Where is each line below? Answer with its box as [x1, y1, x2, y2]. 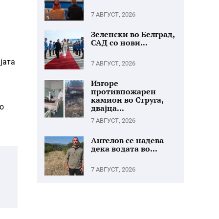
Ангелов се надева [91, 135, 164, 146]
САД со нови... [91, 37, 148, 48]
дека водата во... [91, 143, 157, 154]
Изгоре [91, 78, 118, 88]
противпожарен [91, 86, 156, 97]
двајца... [91, 103, 124, 113]
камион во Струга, [91, 94, 163, 105]
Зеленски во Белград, [91, 29, 175, 40]
